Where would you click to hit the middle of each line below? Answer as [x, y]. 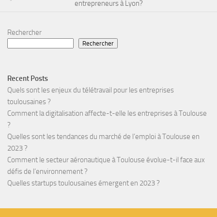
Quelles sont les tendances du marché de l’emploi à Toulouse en [103, 136]
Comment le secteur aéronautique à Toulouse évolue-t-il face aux [106, 160]
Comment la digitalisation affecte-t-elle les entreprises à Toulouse [107, 113]
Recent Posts [28, 78]
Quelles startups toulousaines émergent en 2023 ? [84, 183]
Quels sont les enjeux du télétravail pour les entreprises [91, 90]
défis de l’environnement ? [47, 171]
